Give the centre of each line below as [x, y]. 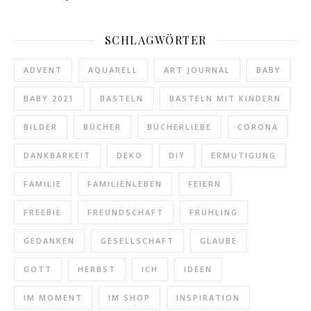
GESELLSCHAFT [137, 241]
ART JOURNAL [197, 70]
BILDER [41, 127]
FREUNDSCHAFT [126, 212]
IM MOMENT [53, 298]
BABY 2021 [49, 99]
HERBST [97, 269]
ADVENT [43, 70]
